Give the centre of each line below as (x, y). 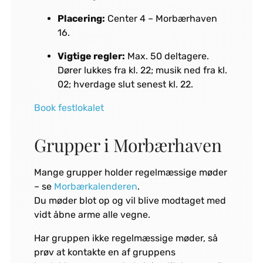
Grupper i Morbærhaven (128, 145)
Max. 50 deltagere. (167, 56)
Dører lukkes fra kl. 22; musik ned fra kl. (142, 70)
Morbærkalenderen (95, 187)
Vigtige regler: (91, 56)
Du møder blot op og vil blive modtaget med (130, 201)
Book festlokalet (69, 108)
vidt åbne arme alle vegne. (92, 215)
